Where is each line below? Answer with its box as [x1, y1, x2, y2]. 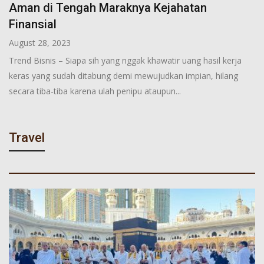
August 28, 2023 [9, 37, 71, 48]
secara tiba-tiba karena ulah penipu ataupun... [9, 85, 181, 97]
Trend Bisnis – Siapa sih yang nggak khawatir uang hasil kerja [9, 54, 242, 66]
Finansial [9, 16, 57, 31]
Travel [9, 130, 45, 145]
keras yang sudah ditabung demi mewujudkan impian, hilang [9, 70, 238, 81]
